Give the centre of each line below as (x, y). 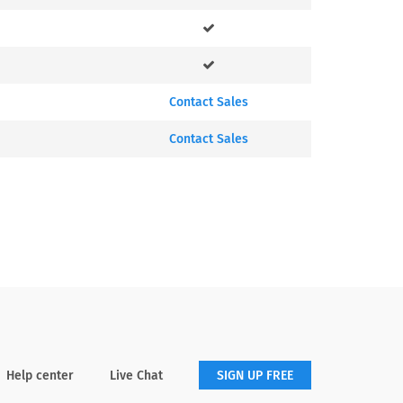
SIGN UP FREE (255, 376)
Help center (40, 375)
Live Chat (136, 375)
